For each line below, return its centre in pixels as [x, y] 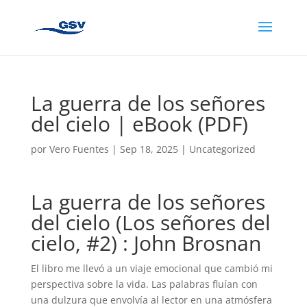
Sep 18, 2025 [149, 149]
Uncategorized [222, 149]
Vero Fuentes [79, 149]
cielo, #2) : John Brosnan [146, 243]
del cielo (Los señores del [150, 222]
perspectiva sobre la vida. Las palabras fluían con [144, 284]
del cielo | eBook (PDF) [139, 124]
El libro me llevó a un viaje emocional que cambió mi [151, 268]
